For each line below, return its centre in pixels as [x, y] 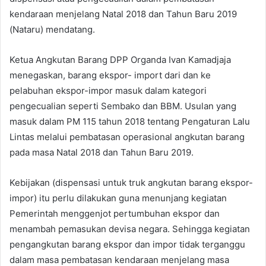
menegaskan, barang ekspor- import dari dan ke [110, 75]
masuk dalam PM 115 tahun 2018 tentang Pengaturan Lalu [130, 121]
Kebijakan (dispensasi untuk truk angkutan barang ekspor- [131, 182]
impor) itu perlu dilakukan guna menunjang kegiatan [118, 198]
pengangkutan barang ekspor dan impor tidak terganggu [127, 244]
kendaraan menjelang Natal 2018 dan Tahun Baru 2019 [123, 14]
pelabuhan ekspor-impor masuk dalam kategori [108, 90]
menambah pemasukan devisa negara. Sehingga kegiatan [130, 229]
